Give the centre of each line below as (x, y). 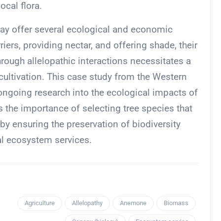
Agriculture (40, 203)
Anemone (133, 203)
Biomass (176, 203)
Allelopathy (87, 203)
